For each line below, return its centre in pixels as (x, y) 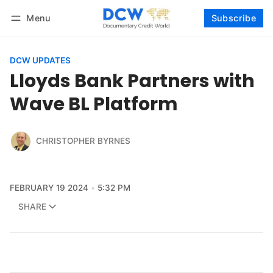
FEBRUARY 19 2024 (49, 187)
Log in (34, 34)
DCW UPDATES (40, 60)
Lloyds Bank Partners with (132, 80)
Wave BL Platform (94, 104)
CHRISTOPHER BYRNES (83, 141)
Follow (246, 34)
